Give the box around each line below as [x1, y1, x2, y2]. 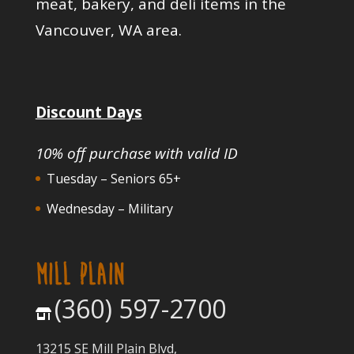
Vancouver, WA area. [35, 19, 182, 40]
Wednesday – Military [46, 199, 173, 217]
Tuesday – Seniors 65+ [46, 169, 181, 187]
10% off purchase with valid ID [35, 142, 238, 164]
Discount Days [35, 101, 142, 122]
